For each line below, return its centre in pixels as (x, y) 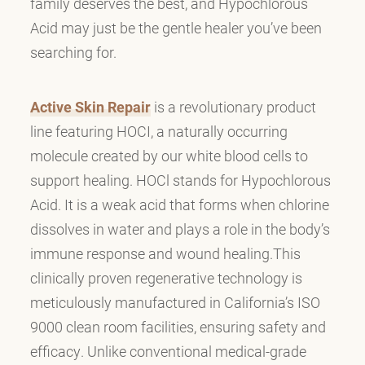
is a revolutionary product (233, 106)
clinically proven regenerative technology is (166, 277)
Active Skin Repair (90, 106)
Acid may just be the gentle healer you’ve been (176, 28)
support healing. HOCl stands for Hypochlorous (180, 180)
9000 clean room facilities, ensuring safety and (178, 326)
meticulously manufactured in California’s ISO (175, 302)
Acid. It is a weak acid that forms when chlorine (179, 204)
